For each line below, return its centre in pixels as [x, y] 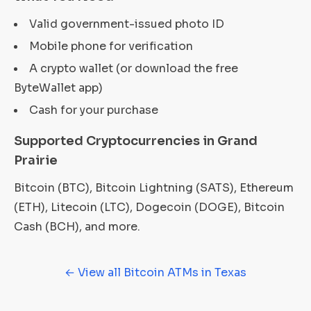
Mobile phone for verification [111, 46]
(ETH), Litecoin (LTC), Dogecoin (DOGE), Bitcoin [149, 207]
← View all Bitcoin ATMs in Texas [155, 272]
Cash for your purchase [94, 110]
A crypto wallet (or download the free [134, 68]
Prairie [36, 160]
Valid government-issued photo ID [127, 24]
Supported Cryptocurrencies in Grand [136, 141]
